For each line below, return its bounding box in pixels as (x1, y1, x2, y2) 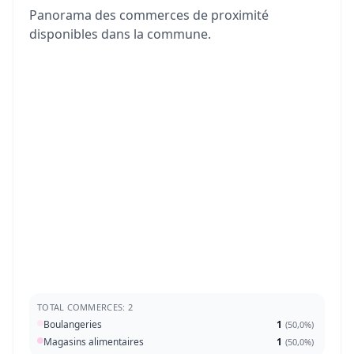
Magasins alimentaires (43, 335, 144, 349)
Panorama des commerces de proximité (29, 6, 269, 24)
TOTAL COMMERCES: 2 (37, 301, 133, 314)
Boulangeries (43, 318, 102, 332)
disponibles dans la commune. (29, 25, 211, 43)
